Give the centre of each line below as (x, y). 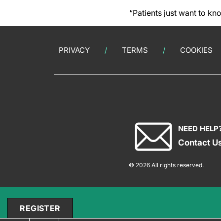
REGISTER (40, 208)
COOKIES (196, 50)
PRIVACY (74, 50)
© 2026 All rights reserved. (166, 165)
